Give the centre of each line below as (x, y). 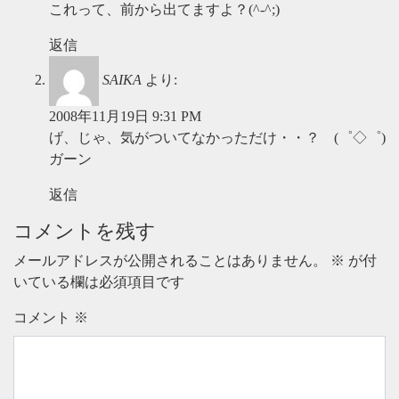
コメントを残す (85, 231)
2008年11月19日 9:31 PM (125, 116)
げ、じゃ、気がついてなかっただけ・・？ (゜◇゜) (217, 138)
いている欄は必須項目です (99, 282)
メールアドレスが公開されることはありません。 (170, 261)
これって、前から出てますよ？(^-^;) (164, 9)
